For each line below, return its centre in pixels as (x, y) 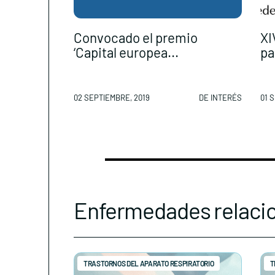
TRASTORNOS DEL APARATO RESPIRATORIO (149, 263)
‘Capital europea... (126, 52)
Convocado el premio (136, 37)
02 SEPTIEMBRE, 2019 (112, 97)
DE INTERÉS (220, 97)
